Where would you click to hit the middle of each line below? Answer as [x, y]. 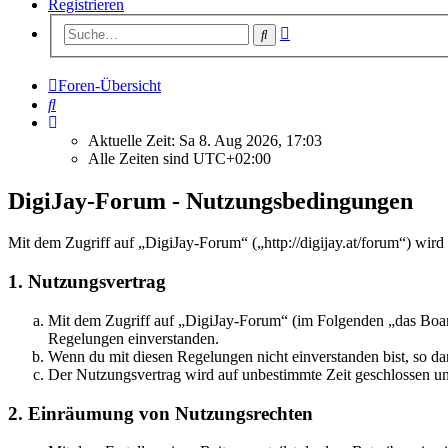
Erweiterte [321, 29]
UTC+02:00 [232, 158]
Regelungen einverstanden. [133, 338]
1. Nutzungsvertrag [87, 282]
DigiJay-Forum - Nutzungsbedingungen [210, 200]
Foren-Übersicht [109, 85]
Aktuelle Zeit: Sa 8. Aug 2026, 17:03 [205, 140]
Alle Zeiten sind [140, 158]
